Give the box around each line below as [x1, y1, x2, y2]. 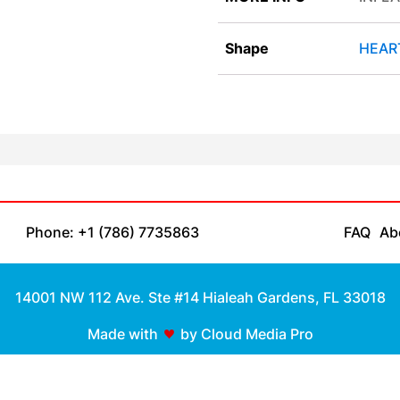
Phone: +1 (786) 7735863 [25, 223, 199, 242]
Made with [87, 324, 158, 343]
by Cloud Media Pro [179, 324, 313, 343]
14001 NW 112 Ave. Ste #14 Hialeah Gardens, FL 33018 [14, 287, 386, 306]
